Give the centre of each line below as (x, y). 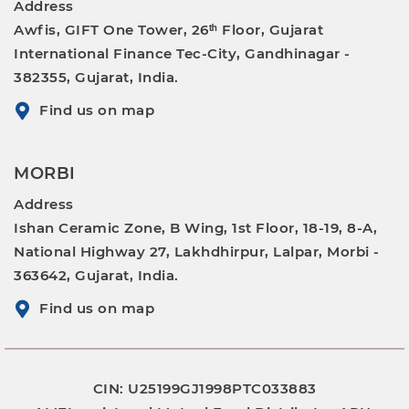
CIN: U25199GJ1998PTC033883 (204, 389)
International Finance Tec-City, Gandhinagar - (182, 54)
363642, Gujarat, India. (96, 276)
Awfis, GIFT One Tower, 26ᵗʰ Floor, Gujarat (168, 30)
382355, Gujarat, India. (96, 78)
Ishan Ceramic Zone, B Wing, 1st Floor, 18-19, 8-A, (195, 228)
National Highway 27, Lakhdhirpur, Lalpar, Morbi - (197, 252)
